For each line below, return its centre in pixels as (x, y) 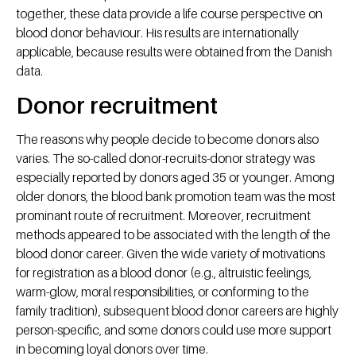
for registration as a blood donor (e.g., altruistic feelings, (164, 273)
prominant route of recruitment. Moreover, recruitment (163, 216)
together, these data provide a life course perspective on (169, 14)
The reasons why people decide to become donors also (167, 139)
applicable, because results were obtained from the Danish (174, 52)
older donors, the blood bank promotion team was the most (176, 197)
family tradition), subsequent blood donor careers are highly (177, 311)
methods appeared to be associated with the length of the (173, 235)
